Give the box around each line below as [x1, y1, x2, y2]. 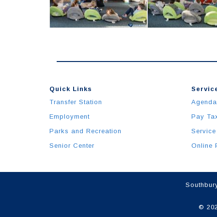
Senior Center [49, 142, 94, 149]
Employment [49, 113, 90, 120]
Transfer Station [49, 98, 102, 106]
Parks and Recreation [49, 127, 122, 135]
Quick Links [49, 85, 92, 93]
